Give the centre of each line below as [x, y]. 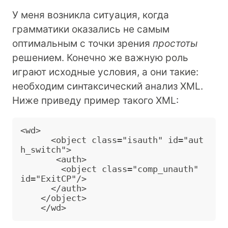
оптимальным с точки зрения [82, 43]
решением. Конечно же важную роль [100, 58]
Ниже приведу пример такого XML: [95, 100]
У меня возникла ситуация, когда [91, 15]
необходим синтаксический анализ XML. [108, 86]
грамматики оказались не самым [91, 29]
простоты [175, 43]
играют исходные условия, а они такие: [105, 72]
